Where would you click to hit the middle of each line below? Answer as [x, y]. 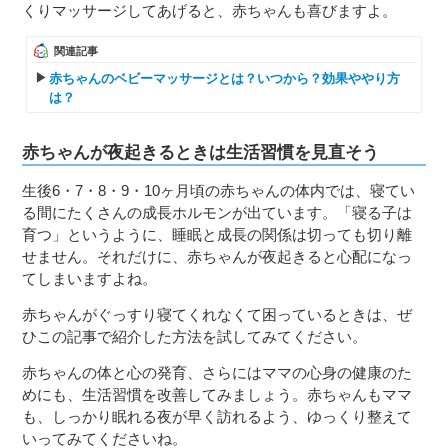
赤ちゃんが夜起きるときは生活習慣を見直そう [201, 151]
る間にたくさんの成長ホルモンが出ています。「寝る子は [217, 212]
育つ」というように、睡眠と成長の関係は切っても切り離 [217, 234]
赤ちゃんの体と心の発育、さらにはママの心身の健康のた [217, 372]
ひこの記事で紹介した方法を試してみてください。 [195, 336]
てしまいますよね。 [90, 278]
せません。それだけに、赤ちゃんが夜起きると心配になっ [217, 256]
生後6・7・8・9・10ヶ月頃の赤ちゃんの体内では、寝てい [219, 190]
